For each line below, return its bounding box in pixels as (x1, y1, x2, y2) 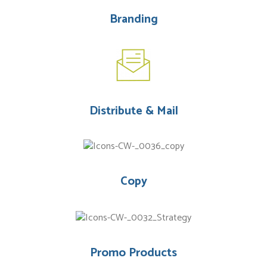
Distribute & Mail (89, 101, 178, 122)
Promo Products (90, 243, 177, 263)
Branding (109, 10, 158, 30)
